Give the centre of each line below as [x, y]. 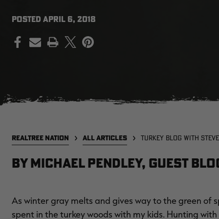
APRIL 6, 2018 [69, 19]
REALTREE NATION [40, 138]
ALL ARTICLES [105, 138]
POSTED [27, 19]
